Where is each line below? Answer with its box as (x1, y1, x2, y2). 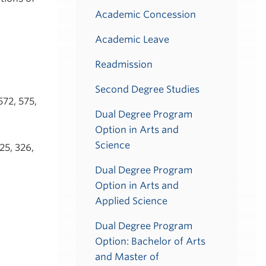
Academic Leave (95, 34, 169, 45)
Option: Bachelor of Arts (95, 236, 205, 247)
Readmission (95, 59, 153, 70)
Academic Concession (95, 9, 196, 20)
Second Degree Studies (95, 84, 199, 95)
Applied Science (95, 195, 167, 207)
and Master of (95, 251, 159, 262)
